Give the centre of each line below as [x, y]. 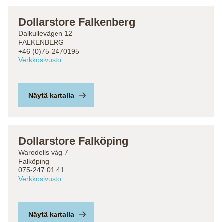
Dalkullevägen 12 [45, 33]
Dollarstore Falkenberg [77, 22]
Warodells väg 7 [43, 152]
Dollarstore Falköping [73, 141]
